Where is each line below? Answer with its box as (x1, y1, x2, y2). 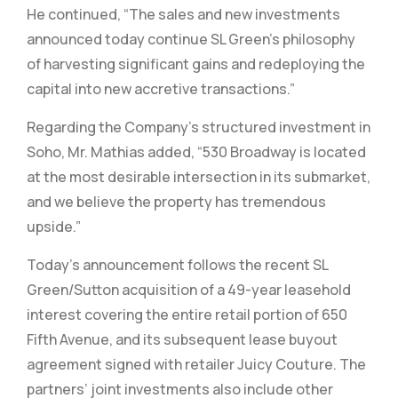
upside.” (27, 217, 81, 236)
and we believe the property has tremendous (27, 192, 326, 211)
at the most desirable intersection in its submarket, (27, 167, 370, 187)
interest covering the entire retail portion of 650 (27, 305, 347, 324)
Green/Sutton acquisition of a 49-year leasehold (27, 280, 351, 299)
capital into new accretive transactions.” (27, 79, 295, 99)
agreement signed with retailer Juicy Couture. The (27, 354, 366, 374)
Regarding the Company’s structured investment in (27, 117, 370, 137)
